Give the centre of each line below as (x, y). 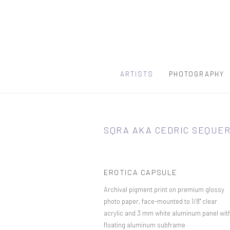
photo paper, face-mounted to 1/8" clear (160, 201)
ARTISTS (137, 74)
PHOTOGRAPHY (196, 74)
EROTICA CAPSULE (140, 172)
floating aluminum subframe (145, 225)
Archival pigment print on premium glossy (164, 189)
